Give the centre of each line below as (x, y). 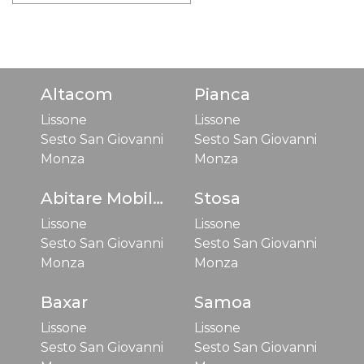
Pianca (222, 94)
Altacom (77, 94)
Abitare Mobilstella (158, 198)
